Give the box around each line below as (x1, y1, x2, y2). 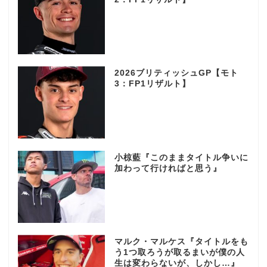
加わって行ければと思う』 (114, 163, 222, 173)
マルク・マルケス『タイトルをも (114, 237, 249, 246)
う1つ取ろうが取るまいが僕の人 (114, 247, 245, 257)
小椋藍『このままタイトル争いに (114, 153, 249, 162)
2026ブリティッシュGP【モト (114, 69, 238, 78)
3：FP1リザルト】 (114, 79, 191, 89)
